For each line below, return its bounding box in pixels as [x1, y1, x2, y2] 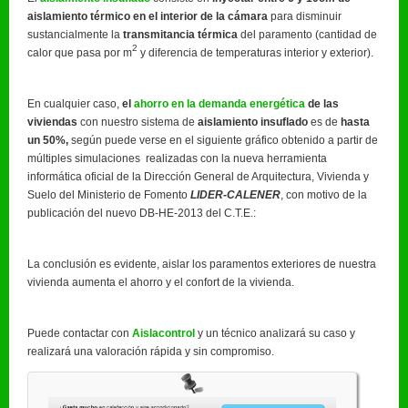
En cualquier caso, [27, 97, 122, 110]
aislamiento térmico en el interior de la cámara [27, 9, 268, 23]
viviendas [27, 115, 77, 128]
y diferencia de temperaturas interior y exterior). [138, 46, 373, 59]
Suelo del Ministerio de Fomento [27, 188, 190, 201]
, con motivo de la [280, 188, 367, 201]
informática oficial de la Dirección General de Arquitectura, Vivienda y [27, 169, 369, 183]
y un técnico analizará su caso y [198, 326, 355, 340]
